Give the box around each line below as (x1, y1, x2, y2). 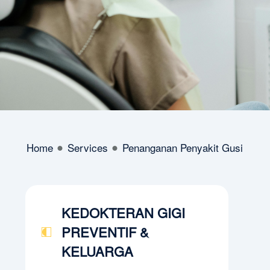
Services (67, 140, 108, 155)
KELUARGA (61, 242, 133, 260)
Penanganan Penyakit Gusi (122, 140, 243, 155)
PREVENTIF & (61, 222, 149, 241)
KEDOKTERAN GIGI (61, 203, 185, 222)
